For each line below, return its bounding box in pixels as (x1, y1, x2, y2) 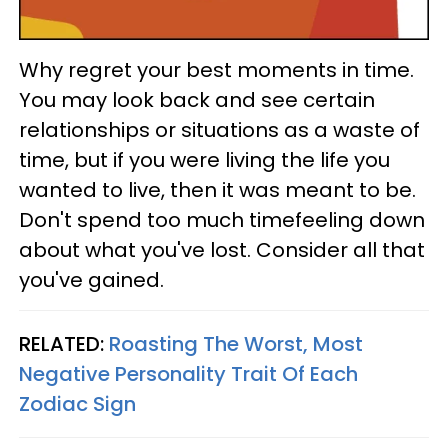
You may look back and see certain (19, 85, 375, 114)
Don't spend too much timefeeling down (19, 205, 425, 234)
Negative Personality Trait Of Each (19, 359, 358, 388)
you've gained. (19, 265, 164, 294)
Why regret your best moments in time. (19, 55, 414, 84)
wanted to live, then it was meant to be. (19, 175, 416, 204)
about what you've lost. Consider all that (19, 235, 425, 264)
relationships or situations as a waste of (19, 115, 420, 144)
